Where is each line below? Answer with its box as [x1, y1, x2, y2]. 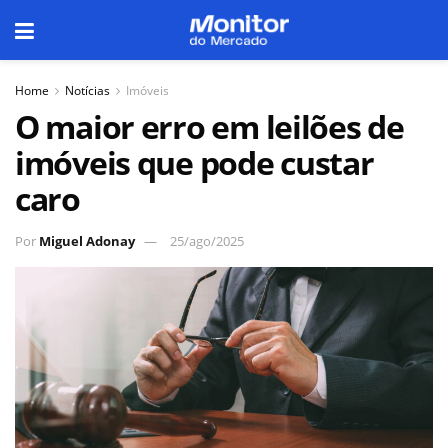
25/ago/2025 [170, 231, 244, 250]
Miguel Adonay [39, 231, 135, 250]
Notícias [65, 82, 110, 99]
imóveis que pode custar [15, 141, 374, 184]
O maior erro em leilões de [15, 105, 404, 148]
